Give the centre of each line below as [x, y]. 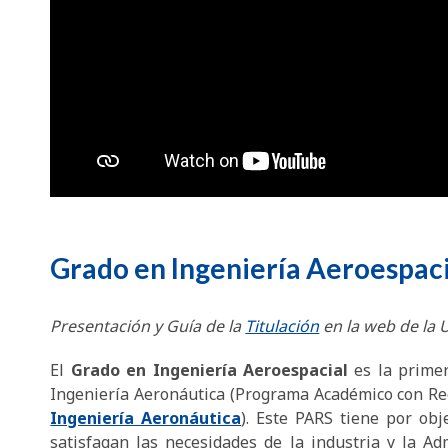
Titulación [282, 326]
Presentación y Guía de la [148, 326]
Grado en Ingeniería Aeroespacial [209, 370]
